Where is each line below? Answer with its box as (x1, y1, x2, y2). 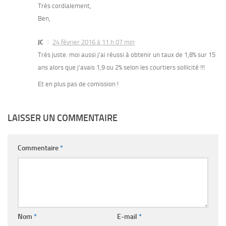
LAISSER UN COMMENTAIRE (8, 112, 118, 124)
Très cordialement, (38, 2, 91, 10)
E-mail (117, 212, 139, 221)
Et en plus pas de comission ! (38, 80, 119, 88)
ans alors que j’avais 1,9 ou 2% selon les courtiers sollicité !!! (38, 64, 205, 72)
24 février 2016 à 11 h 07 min (52, 38, 135, 46)
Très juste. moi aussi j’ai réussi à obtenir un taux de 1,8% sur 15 (38, 51, 215, 59)
